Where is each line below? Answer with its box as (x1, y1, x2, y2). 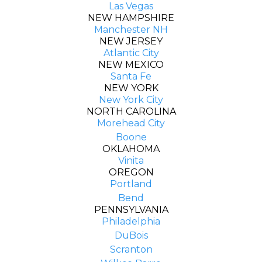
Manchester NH (94, 23, 168, 35)
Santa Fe (111, 70, 151, 82)
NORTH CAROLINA (86, 105, 176, 117)
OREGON (108, 166, 154, 178)
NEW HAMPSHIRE (88, 12, 174, 23)
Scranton (109, 243, 153, 255)
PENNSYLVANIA (94, 204, 168, 215)
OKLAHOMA (102, 143, 160, 154)
